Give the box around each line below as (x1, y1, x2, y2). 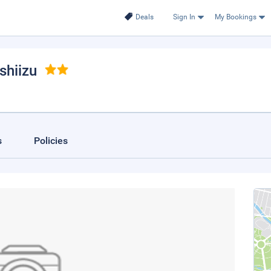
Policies (34, 135, 68, 146)
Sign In (172, 13, 195, 21)
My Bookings (214, 13, 256, 21)
